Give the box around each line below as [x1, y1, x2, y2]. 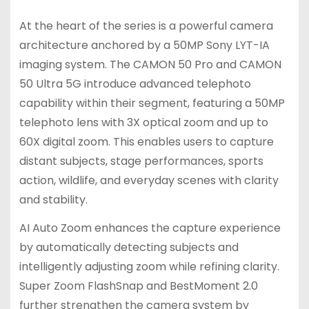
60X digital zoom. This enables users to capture [19, 134, 274, 150]
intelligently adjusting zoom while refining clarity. [19, 259, 279, 275]
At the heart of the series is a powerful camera [19, 18, 273, 34]
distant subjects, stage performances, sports [19, 153, 263, 170]
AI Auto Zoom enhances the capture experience [19, 220, 281, 237]
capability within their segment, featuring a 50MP [19, 95, 285, 112]
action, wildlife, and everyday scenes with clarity [19, 172, 279, 189]
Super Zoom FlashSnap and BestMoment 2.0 [19, 278, 258, 295]
